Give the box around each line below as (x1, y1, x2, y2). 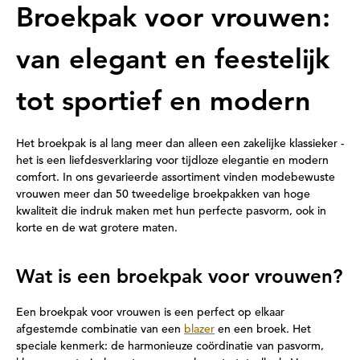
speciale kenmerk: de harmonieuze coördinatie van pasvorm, (16, 338, 324, 353)
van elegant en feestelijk (16, 42, 329, 76)
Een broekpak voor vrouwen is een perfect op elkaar (16, 305, 284, 319)
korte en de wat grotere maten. (16, 220, 178, 235)
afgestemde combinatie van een (16, 321, 184, 336)
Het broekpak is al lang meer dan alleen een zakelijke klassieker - (16, 136, 344, 150)
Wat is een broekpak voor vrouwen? (16, 264, 342, 288)
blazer (184, 321, 215, 336)
